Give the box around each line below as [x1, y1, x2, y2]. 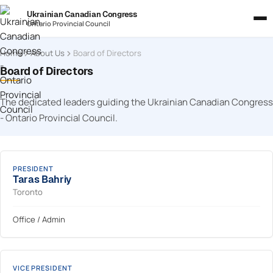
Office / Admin [13, 214, 65, 225]
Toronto [13, 186, 43, 197]
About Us [30, 48, 65, 58]
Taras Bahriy [13, 174, 72, 185]
